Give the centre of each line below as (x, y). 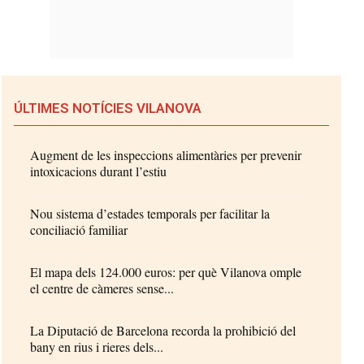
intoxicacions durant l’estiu (99, 171)
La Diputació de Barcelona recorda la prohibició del (163, 330)
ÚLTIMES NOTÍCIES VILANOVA (108, 108)
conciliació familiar (79, 229)
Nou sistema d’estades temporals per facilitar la (150, 213)
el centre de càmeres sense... (102, 288)
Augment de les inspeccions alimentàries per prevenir (166, 154)
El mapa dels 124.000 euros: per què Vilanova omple (166, 271)
